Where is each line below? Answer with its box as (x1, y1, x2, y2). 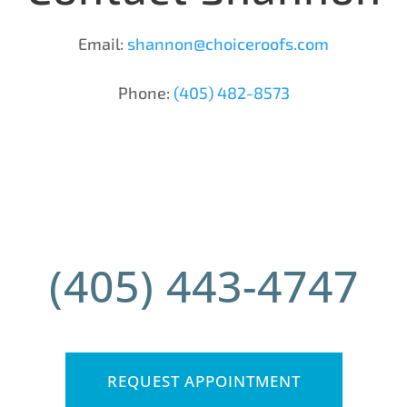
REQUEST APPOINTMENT (106, 370, 301, 392)
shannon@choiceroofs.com (127, 33, 329, 54)
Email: (78, 33, 127, 54)
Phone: (117, 82, 174, 103)
